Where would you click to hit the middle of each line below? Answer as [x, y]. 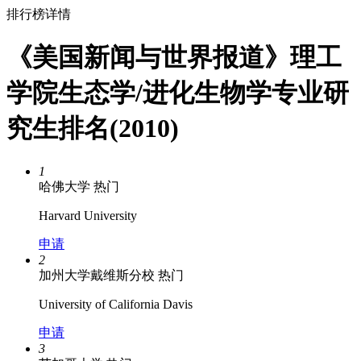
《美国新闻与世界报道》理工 [174, 58]
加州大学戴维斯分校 [97, 275]
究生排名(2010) [93, 129]
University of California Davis [116, 304]
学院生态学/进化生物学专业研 [178, 93]
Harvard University [88, 215]
